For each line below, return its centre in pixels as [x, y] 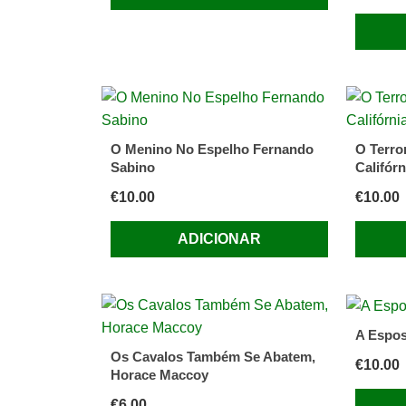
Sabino [133, 167]
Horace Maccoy [159, 375]
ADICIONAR [219, 239]
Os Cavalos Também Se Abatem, [213, 357]
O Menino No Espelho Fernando [212, 149]
